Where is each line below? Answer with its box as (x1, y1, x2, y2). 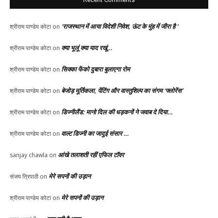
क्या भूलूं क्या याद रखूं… (61, 43, 112, 53)
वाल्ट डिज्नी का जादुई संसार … (61, 129, 129, 138)
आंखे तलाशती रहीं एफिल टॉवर (58, 150, 124, 160)
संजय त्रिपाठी (10, 172, 38, 181)
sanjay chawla (10, 151, 48, 160)
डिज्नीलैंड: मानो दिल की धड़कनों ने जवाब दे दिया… (61, 108, 173, 117)
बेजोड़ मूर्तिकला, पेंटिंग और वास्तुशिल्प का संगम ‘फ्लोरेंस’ (61, 86, 183, 95)
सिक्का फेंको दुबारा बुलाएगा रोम (61, 65, 130, 74)
